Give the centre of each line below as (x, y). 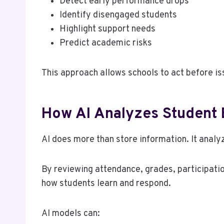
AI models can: (71, 213)
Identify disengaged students (118, 15)
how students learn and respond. (106, 183)
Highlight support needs (107, 29)
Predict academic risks (106, 43)
